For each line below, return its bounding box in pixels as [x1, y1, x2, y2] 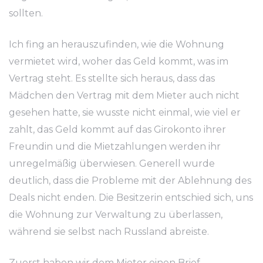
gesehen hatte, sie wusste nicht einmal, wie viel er [9, 107, 241, 118]
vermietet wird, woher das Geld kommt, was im [9, 56, 228, 67]
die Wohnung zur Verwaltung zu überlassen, [9, 209, 222, 220]
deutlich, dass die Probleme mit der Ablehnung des [9, 175, 251, 186]
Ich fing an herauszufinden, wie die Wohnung [9, 39, 224, 50]
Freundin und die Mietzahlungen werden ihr [9, 141, 221, 152]
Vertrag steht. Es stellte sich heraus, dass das [9, 73, 215, 84]
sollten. [9, 8, 43, 19]
